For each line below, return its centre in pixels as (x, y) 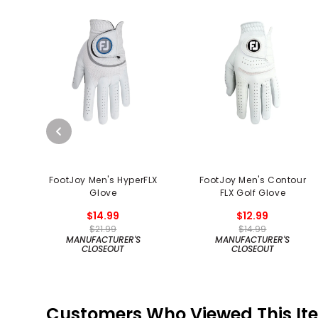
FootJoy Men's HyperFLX (103, 180)
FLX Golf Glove (253, 192)
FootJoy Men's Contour (253, 180)
